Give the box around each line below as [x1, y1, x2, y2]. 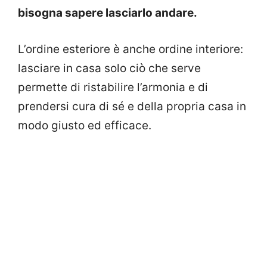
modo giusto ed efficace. [18, 118, 151, 132]
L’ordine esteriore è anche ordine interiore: [18, 42, 243, 56]
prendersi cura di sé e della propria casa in [18, 99, 246, 113]
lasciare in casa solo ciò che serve [18, 61, 201, 75]
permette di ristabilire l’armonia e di [18, 80, 208, 94]
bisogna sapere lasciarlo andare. [18, 6, 197, 20]
